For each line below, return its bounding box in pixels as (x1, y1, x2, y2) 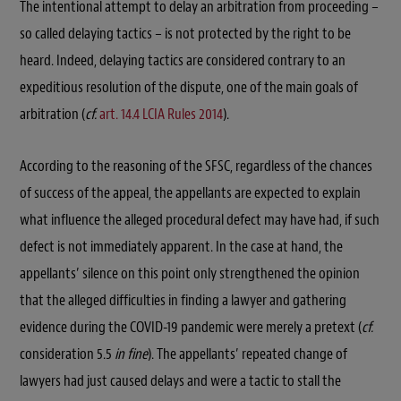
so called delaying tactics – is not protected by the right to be (20, 24, 351, 44)
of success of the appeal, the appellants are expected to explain (20, 183, 361, 203)
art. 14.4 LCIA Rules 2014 (99, 105, 223, 124)
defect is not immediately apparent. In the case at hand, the (20, 237, 343, 257)
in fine (115, 345, 148, 364)
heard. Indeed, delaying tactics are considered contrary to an (20, 51, 346, 71)
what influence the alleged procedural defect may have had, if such (20, 210, 380, 230)
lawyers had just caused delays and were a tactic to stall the (20, 371, 341, 391)
